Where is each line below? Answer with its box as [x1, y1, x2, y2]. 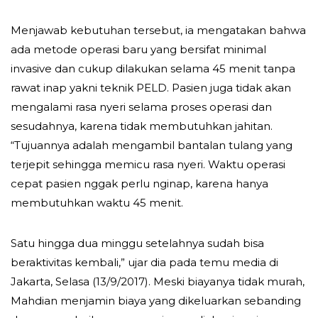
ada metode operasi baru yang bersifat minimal [11, 42, 266, 56]
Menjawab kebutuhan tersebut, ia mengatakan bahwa [11, 23, 306, 37]
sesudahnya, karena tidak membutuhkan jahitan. [11, 119, 273, 133]
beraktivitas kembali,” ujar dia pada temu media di [11, 255, 278, 269]
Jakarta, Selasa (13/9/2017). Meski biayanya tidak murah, [11, 274, 305, 288]
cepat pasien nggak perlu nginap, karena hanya [11, 176, 268, 190]
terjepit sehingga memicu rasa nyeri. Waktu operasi [11, 157, 285, 171]
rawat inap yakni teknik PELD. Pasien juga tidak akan [11, 80, 291, 94]
